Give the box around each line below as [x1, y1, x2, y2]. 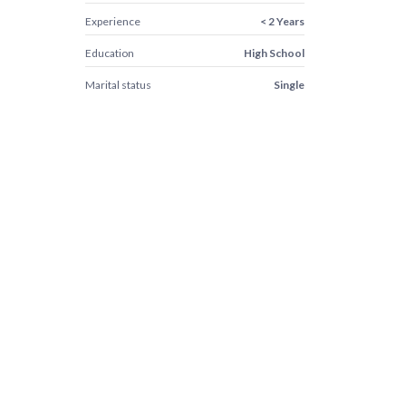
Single [273, 78, 304, 92]
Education [84, 46, 134, 60]
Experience [84, 14, 140, 28]
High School [243, 46, 304, 60]
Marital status [84, 78, 151, 92]
